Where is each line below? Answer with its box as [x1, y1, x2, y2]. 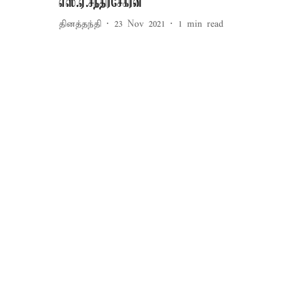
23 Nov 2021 [114, 18, 165, 30]
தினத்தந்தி [59, 18, 101, 30]
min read [187, 18, 223, 30]
